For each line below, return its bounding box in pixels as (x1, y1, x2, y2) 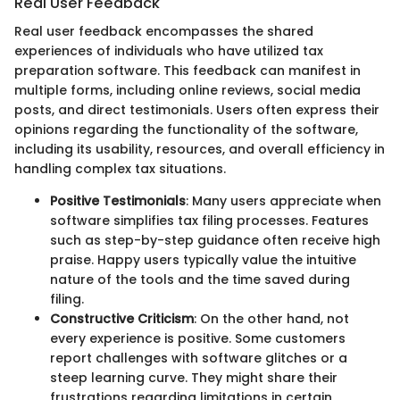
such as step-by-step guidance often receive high (50, 231, 380, 250)
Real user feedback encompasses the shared (14, 22, 313, 41)
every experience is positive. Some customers (50, 329, 346, 348)
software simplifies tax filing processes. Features (50, 212, 369, 230)
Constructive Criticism (50, 310, 194, 329)
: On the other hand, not (194, 310, 349, 329)
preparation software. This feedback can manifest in (14, 62, 361, 80)
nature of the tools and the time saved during (50, 271, 350, 289)
